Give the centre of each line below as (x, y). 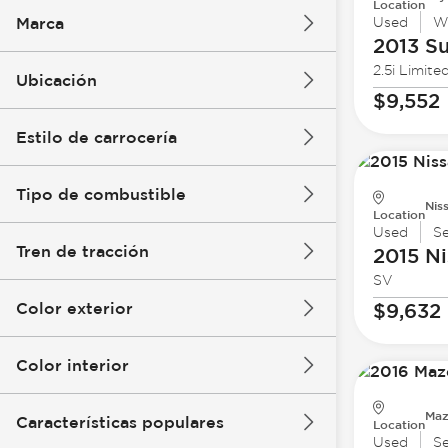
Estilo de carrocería (96, 137)
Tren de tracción (82, 251)
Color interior (72, 365)
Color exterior (74, 308)
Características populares (120, 422)
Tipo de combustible (101, 194)
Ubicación (56, 80)
